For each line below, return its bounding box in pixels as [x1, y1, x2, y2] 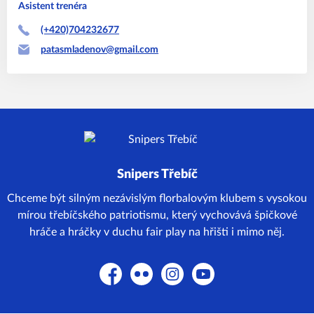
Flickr [130, 275, 157, 287]
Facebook [99, 275, 146, 287]
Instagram [161, 275, 209, 287]
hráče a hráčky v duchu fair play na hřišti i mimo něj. [29, 226, 285, 238]
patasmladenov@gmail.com [41, 45, 158, 55]
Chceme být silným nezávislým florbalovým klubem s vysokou [7, 193, 307, 204]
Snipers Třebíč [116, 168, 198, 181]
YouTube [191, 275, 231, 287]
